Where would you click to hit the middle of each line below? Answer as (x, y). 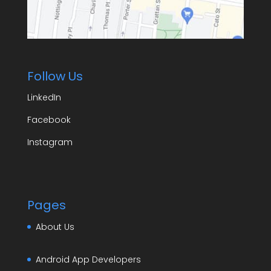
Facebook (49, 120)
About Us (55, 227)
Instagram (50, 142)
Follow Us (55, 77)
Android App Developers (88, 260)
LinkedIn (44, 98)
